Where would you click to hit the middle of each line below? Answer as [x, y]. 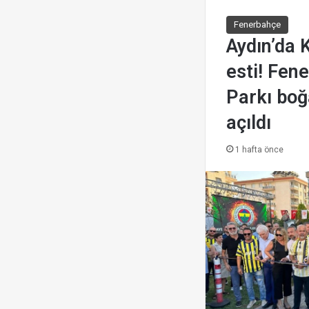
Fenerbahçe [257, 24]
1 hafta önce [259, 149]
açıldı [249, 122]
